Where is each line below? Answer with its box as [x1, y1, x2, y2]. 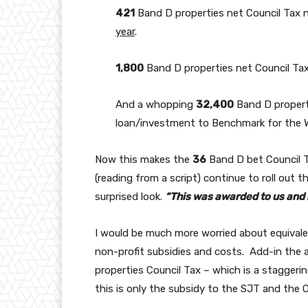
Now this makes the [95, 153, 192, 166]
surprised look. [95, 190, 165, 203]
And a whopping [115, 98, 196, 111]
